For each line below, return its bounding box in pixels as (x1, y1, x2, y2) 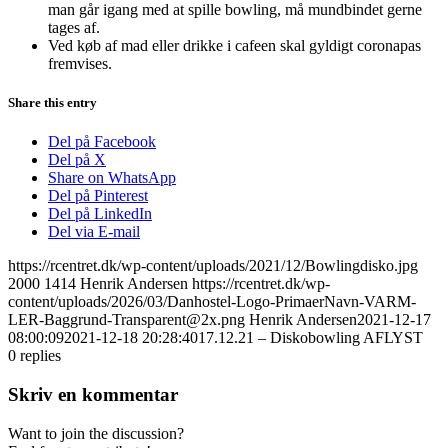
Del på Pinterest (48, 187, 148, 205)
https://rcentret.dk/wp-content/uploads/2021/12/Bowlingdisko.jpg (8, 257, 418, 275)
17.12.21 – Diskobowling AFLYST (198, 329, 423, 347)
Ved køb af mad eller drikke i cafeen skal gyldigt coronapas (48, 36, 421, 54)
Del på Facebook (48, 133, 156, 151)
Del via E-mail (48, 223, 140, 241)
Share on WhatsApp (48, 169, 176, 187)
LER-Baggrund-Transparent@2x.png (8, 311, 245, 329)
